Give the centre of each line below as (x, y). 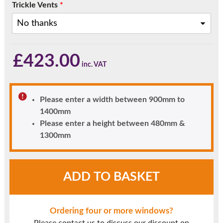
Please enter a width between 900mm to (112, 100)
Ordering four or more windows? (111, 211)
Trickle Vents (35, 5)
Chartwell (26, 165)
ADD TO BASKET (111, 177)
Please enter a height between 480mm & (112, 124)
